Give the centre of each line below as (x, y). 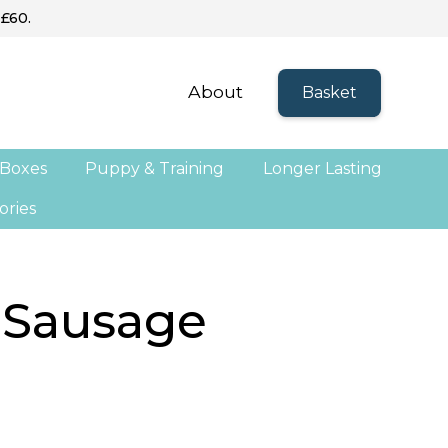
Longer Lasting (322, 168)
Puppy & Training (155, 168)
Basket (329, 92)
